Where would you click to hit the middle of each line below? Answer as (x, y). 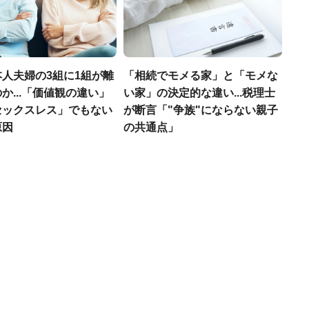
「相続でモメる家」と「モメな (201, 76)
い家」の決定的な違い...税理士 (199, 93)
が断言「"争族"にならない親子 (201, 110)
